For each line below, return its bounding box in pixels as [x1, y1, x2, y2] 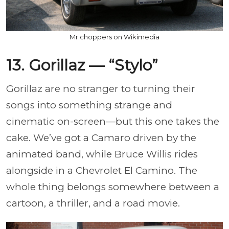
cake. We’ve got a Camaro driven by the [6, 131, 196, 144]
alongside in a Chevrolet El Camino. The [6, 164, 197, 176]
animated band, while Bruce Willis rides [6, 148, 198, 160]
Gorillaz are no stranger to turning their [6, 82, 195, 95]
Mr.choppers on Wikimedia [70, 32, 159, 41]
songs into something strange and [6, 99, 172, 111]
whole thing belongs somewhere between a [6, 180, 219, 193]
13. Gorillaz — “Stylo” [6, 55, 158, 75]
